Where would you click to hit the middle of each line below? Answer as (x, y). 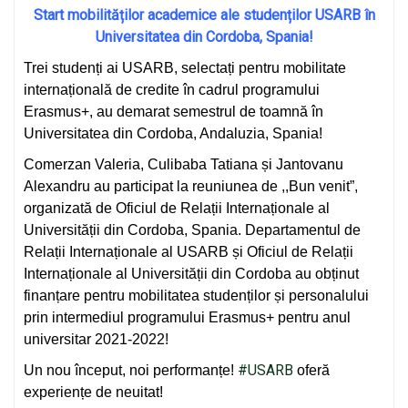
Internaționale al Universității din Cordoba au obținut (191, 274)
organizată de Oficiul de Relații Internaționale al (177, 208)
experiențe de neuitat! (93, 392)
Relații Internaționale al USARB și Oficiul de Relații (189, 252)
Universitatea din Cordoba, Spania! (204, 37)
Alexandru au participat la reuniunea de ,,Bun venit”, (191, 186)
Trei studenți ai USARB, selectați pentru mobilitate (185, 68)
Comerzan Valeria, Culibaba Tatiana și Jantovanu (184, 164)
